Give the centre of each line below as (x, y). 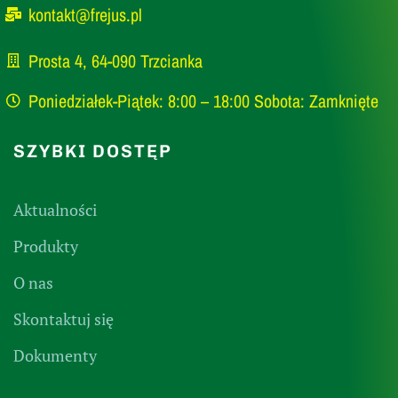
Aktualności (55, 209)
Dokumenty (55, 355)
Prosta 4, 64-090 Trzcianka (115, 60)
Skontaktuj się (64, 318)
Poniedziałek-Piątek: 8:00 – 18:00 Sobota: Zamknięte (203, 100)
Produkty (46, 246)
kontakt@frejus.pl (85, 14)
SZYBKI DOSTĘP (93, 151)
